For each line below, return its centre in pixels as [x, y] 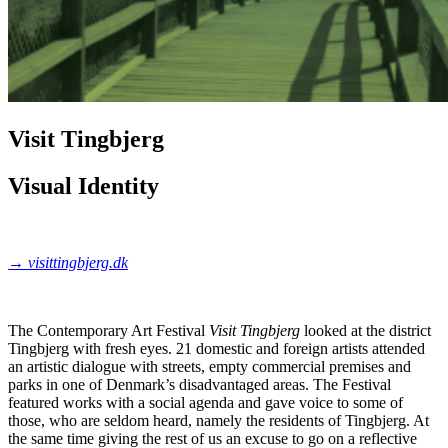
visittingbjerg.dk [78, 262]
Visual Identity [83, 185]
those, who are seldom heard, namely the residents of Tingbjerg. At [218, 420]
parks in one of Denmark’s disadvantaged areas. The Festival [199, 384]
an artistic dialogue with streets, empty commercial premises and [209, 366]
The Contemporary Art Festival [108, 330]
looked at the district [365, 330]
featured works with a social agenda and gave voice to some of [205, 402]
